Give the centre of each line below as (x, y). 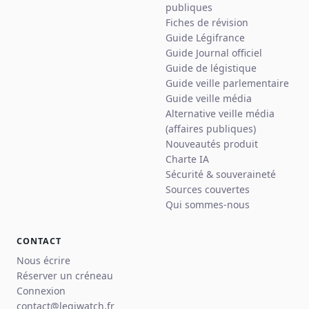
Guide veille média (209, 99)
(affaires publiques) (211, 129)
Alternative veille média (220, 114)
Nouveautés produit (212, 144)
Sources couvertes (208, 190)
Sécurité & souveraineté (221, 175)
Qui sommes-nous (208, 205)
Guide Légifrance (205, 38)
